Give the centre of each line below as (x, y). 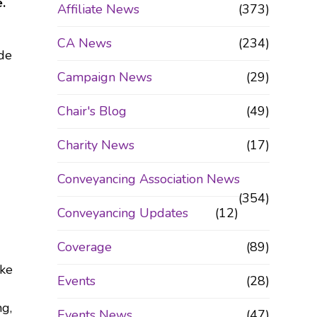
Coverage (84, 247)
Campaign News (104, 77)
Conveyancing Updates (122, 213)
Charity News (96, 145)
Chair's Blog (92, 111)
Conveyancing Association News (148, 179)
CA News (84, 43)
